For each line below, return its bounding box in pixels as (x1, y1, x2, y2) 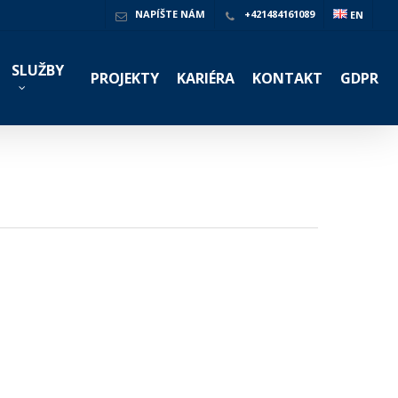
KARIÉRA (176, 68, 235, 88)
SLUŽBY (11, 60, 64, 80)
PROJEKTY (90, 68, 159, 88)
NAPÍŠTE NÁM (131, 7, 205, 20)
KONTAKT (251, 68, 322, 88)
